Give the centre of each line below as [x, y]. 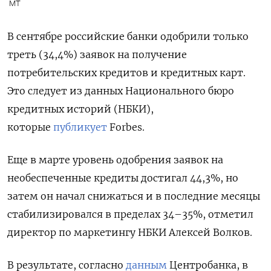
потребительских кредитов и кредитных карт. [126, 72]
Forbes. [126, 127]
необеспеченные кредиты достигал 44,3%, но [123, 178]
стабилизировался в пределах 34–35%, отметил [130, 214]
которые [30, 127]
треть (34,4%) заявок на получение [97, 54]
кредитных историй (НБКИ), [80, 109]
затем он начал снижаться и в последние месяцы [134, 196]
